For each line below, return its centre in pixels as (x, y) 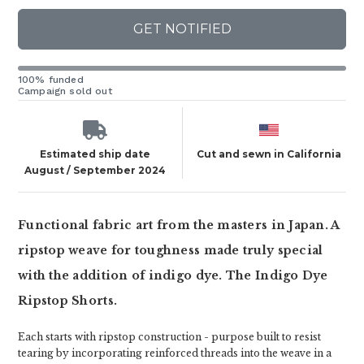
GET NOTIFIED (182, 29)
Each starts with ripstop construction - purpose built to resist (169, 337)
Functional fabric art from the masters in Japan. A (179, 225)
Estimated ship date (95, 154)
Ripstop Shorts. (68, 301)
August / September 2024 (95, 170)
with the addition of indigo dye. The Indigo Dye (173, 275)
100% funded (51, 80)
